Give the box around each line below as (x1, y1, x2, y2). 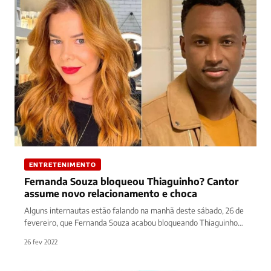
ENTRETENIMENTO (29, 161, 96, 169)
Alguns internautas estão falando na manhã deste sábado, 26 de (24, 206, 244, 216)
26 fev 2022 (24, 238, 57, 246)
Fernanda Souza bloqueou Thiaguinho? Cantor (24, 175, 238, 188)
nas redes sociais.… (24, 230, 90, 240)
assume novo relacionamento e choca (24, 188, 197, 200)
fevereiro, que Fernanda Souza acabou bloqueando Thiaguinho (24, 218, 238, 228)
